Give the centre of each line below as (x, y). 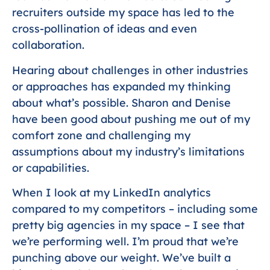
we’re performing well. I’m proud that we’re (125, 242)
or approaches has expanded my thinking (121, 86)
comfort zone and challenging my (101, 135)
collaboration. (48, 45)
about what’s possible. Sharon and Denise (121, 102)
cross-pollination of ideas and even (105, 29)
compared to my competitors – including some (135, 209)
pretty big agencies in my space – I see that (128, 225)
